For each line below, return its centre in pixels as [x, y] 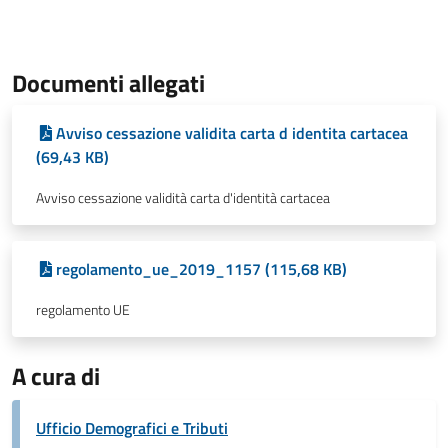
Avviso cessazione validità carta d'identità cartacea [183, 198]
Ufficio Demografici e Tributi [132, 428]
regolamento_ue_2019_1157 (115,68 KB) [201, 269]
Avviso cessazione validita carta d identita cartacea [232, 133]
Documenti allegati [108, 83]
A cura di [56, 376]
